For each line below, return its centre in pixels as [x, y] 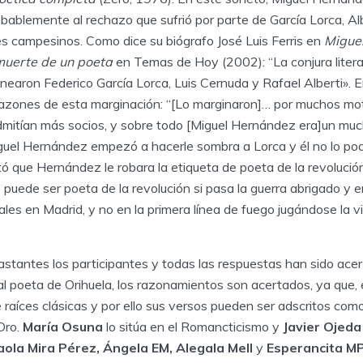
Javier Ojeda [322, 327]
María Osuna [64, 327]
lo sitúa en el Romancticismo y [194, 327]
